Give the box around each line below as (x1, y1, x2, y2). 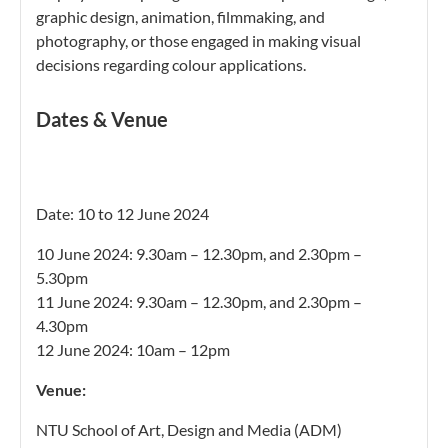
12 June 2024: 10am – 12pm (36, 339, 230, 359)
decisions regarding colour (36, 55, 219, 75)
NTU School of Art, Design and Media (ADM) (36, 419, 342, 439)
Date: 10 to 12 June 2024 (36, 203, 209, 223)
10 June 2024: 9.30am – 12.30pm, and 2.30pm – (36, 243, 362, 263)
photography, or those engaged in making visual (36, 31, 361, 51)
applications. (219, 55, 306, 75)
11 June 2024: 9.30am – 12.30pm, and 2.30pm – (36, 291, 362, 311)
